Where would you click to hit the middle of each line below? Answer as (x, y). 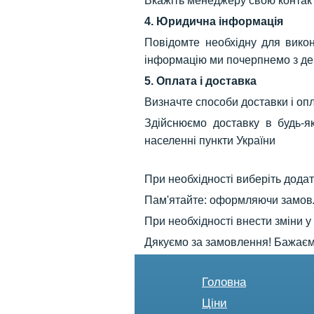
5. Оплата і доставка (201, 81)
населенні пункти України (210, 140)
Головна (224, 282)
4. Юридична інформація (214, 21)
